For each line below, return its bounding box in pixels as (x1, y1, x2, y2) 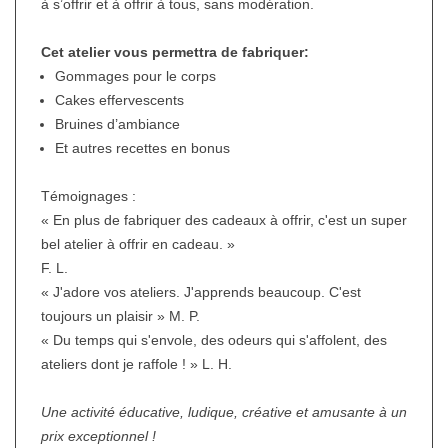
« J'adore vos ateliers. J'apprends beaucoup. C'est (41, 284, 361, 300)
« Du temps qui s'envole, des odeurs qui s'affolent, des (41, 332, 387, 348)
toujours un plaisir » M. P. (41, 308, 200, 324)
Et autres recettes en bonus (55, 140, 230, 156)
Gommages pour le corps (55, 68, 216, 84)
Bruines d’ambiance (55, 116, 180, 132)
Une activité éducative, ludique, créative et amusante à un (41, 404, 407, 420)
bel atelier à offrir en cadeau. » (41, 236, 235, 252)
